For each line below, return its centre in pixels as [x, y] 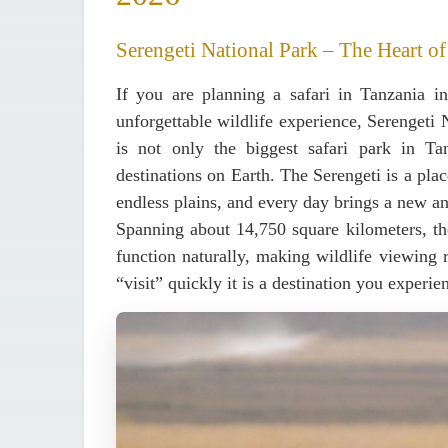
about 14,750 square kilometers [306, 229]
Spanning [153, 229]
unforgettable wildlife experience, [242, 121]
